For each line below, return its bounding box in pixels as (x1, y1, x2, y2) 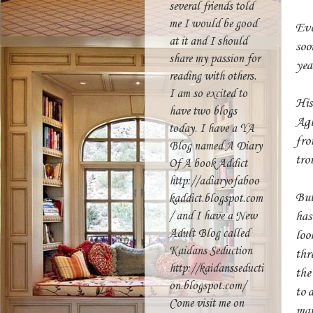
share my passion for (169, 52, 260, 66)
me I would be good (169, 17, 257, 31)
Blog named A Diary (169, 140, 262, 153)
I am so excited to (169, 87, 247, 101)
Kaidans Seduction (169, 245, 252, 258)
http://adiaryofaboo (169, 175, 259, 188)
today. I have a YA (169, 122, 254, 136)
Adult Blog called (169, 227, 249, 240)
